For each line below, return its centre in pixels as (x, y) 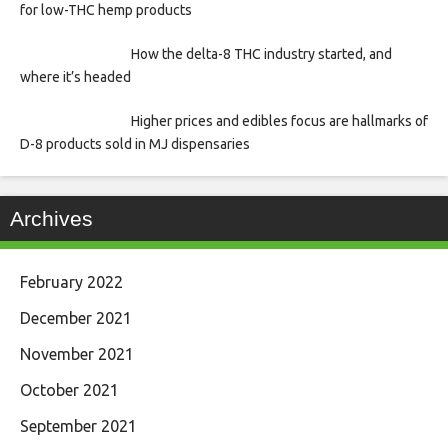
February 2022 (71, 282)
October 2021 (69, 390)
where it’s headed (75, 77)
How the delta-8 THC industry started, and (261, 54)
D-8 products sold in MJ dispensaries (135, 144)
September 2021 (78, 426)
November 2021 (77, 354)
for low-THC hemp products (106, 10)
